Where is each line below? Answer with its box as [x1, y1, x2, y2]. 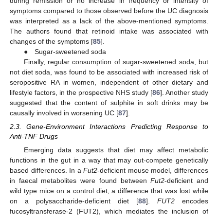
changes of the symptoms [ [10, 37, 93, 46]
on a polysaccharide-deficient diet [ [10, 197, 138, 205]
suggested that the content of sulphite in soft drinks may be [10, 99, 208, 107]
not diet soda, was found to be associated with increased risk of [10, 68, 208, 76]
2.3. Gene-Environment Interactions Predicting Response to [10, 123, 208, 131]
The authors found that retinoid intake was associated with [10, 27, 208, 36]
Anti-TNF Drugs [10, 132, 58, 141]
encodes [175, 197, 208, 205]
